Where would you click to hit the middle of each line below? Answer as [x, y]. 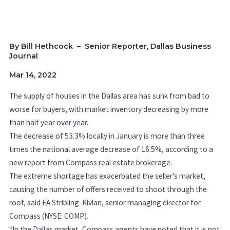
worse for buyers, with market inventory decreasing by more [109, 109]
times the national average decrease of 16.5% [85, 149]
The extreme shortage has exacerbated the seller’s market [106, 176]
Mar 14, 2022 [33, 75]
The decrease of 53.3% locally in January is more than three [107, 136]
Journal [24, 56]
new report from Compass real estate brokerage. [91, 163]
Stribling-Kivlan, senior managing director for [126, 203]
